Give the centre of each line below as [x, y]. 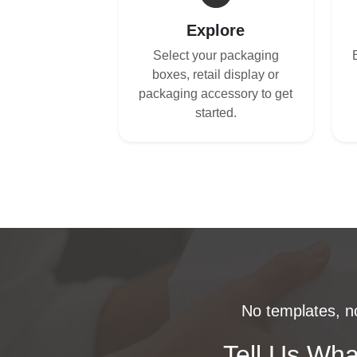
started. [216, 112]
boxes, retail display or [216, 74]
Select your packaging [216, 55]
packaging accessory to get [216, 93]
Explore [216, 30]
